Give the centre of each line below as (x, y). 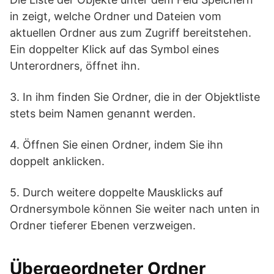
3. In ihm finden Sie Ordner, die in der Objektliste (135, 97)
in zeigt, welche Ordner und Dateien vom (116, 16)
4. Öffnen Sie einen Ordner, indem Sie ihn (117, 145)
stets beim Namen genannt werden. (103, 113)
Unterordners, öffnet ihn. (75, 66)
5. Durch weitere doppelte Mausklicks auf (117, 192)
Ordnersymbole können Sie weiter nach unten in (135, 209)
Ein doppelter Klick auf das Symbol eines (114, 49)
